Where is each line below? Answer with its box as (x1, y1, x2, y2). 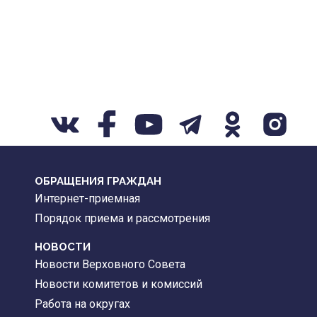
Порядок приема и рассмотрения (34, 212, 210, 226)
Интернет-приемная (34, 192, 140, 206)
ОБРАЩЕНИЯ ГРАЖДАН (34, 175, 161, 188)
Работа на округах (34, 297, 130, 311)
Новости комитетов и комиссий (34, 277, 202, 292)
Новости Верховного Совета (34, 258, 185, 272)
